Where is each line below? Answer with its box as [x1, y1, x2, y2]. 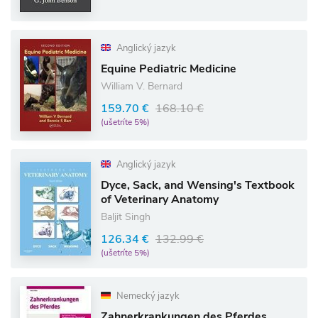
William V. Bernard [101, 79, 182, 93]
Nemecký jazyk [114, 290, 180, 302]
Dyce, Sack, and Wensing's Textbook [101, 177, 295, 193]
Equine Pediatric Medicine [101, 61, 236, 77]
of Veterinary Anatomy [101, 192, 219, 207]
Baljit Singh [101, 210, 150, 224]
